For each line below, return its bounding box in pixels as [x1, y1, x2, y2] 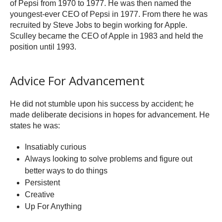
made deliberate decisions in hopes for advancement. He [10, 111, 210, 119]
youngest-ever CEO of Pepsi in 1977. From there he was [10, 10, 208, 19]
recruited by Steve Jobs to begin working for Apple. [10, 21, 187, 30]
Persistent [25, 178, 60, 187]
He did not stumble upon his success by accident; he [10, 100, 194, 109]
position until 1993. [10, 43, 76, 52]
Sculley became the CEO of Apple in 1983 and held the [10, 32, 203, 41]
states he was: [10, 121, 60, 130]
